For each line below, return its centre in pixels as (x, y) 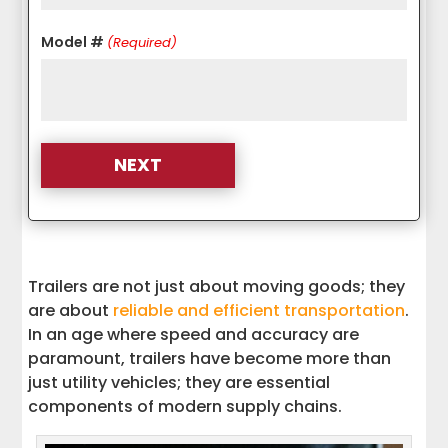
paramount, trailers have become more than (210, 358)
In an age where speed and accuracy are (194, 334)
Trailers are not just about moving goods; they (217, 286)
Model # (73, 42)
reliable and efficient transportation (259, 310)
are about (71, 310)
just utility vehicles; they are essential (179, 382)
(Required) (142, 43)
